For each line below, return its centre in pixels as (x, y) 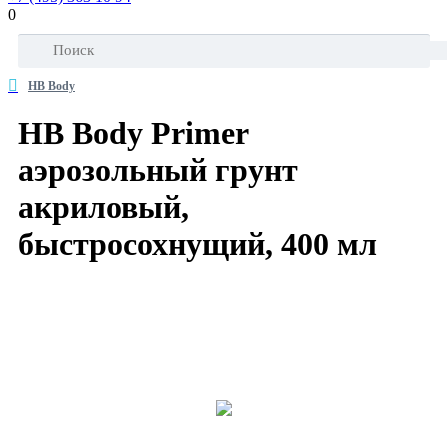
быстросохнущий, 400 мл (197, 244)
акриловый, (103, 207)
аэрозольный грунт (158, 170)
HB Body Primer (133, 133)
